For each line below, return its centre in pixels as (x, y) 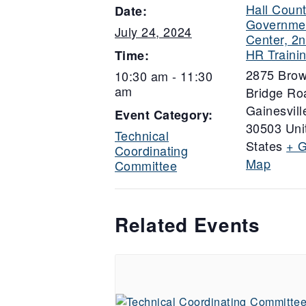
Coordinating (152, 150)
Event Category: (164, 115)
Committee (146, 165)
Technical (142, 135)
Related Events (187, 224)
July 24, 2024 (153, 31)
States (264, 145)
